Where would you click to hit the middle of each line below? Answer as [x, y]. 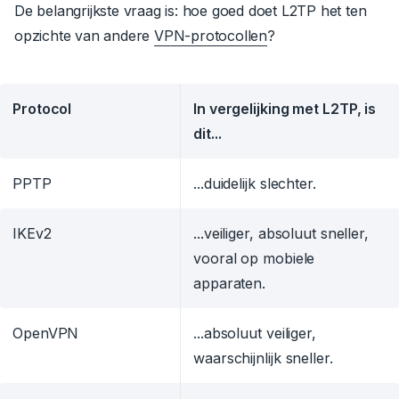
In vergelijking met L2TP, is [285, 109]
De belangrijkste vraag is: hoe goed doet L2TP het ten [191, 11]
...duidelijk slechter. [255, 184]
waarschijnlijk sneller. [263, 358]
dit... [208, 134]
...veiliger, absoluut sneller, [281, 234]
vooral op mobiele [254, 259]
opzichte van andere [84, 36]
